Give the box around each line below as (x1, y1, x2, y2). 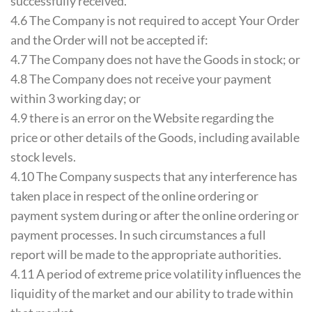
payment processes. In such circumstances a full (10, 226, 266, 242)
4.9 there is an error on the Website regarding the (10, 109, 274, 125)
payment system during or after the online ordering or (10, 207, 299, 223)
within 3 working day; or (10, 90, 141, 106)
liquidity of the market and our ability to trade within (10, 285, 293, 301)
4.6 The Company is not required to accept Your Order (10, 12, 299, 28)
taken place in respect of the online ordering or (10, 187, 258, 203)
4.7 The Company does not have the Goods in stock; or (10, 51, 300, 67)
